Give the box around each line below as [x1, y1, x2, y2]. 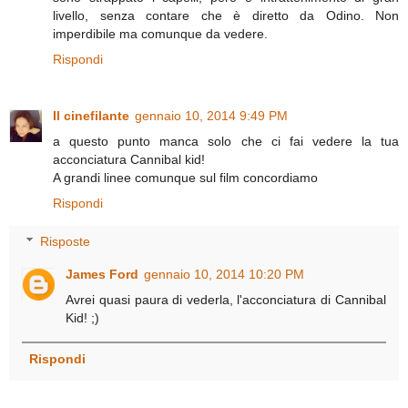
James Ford [66, 266, 139, 281]
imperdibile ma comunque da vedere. [53, 26, 268, 42]
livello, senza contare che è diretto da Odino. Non [53, 8, 399, 24]
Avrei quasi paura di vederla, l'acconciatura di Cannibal [66, 291, 386, 307]
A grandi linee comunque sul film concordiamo [53, 170, 318, 186]
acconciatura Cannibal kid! [53, 152, 205, 168]
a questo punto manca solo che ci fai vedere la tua [53, 134, 399, 149]
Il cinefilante [53, 108, 129, 124]
